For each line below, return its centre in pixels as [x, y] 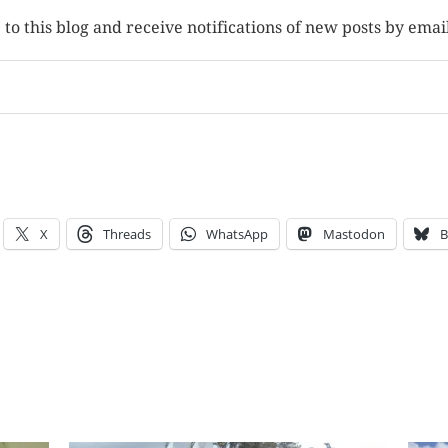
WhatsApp [236, 234]
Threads [126, 234]
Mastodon [353, 234]
